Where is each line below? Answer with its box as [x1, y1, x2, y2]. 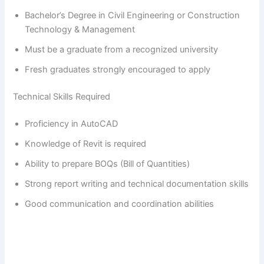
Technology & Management [25, 24, 136, 35]
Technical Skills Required [13, 91, 111, 103]
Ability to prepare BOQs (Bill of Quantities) [25, 159, 190, 170]
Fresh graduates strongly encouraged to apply [25, 64, 211, 75]
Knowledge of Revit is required [25, 138, 147, 150]
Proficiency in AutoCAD [25, 118, 118, 130]
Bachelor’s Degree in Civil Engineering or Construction [25, 10, 240, 21]
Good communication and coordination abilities [25, 199, 214, 210]
